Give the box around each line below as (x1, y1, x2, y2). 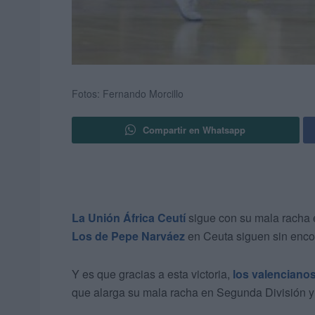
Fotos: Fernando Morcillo (72, 86, 184, 101)
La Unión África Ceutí (72, 210, 186, 226)
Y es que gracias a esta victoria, (72, 266, 233, 283)
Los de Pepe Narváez (72, 228, 185, 245)
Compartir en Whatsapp (143, 123, 246, 137)
